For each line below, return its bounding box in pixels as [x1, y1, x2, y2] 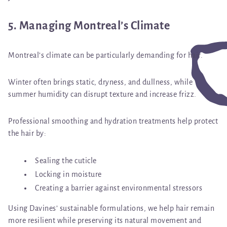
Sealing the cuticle [35, 157, 97, 165]
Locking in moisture [35, 170, 102, 179]
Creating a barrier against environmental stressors [35, 184, 202, 193]
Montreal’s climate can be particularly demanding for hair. [8, 51, 203, 60]
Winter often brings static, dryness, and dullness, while [8, 78, 193, 87]
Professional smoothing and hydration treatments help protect [8, 117, 218, 126]
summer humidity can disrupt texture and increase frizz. [8, 90, 197, 99]
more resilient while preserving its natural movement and [8, 216, 201, 225]
